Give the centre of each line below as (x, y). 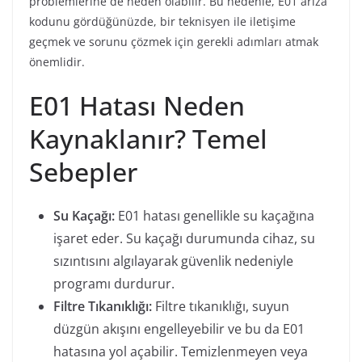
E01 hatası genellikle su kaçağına (215, 215)
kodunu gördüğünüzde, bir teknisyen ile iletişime (162, 21)
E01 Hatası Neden (137, 105)
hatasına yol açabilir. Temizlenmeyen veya (181, 351)
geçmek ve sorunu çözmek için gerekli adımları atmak (174, 41)
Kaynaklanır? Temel (148, 138)
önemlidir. (57, 61)
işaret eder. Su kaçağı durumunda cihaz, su (184, 238)
